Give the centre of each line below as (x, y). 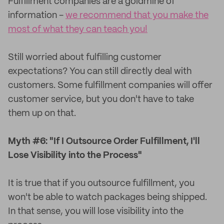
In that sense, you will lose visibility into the (96, 211)
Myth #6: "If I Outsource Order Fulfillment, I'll (104, 141)
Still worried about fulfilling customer (85, 57)
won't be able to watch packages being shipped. (107, 197)
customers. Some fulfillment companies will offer (110, 85)
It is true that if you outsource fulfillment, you (101, 183)
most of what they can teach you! (78, 29)
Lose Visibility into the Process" (75, 155)
